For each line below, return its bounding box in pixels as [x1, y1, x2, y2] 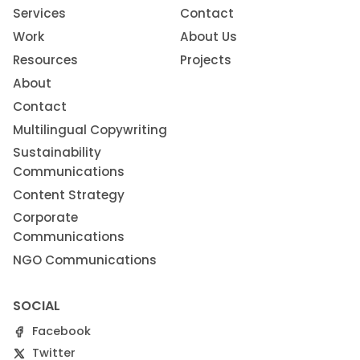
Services [13, 5, 66, 22]
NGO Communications [13, 252, 157, 269]
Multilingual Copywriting [13, 121, 167, 139]
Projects [180, 51, 231, 69]
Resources [13, 51, 78, 69]
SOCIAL [13, 297, 60, 316]
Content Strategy [13, 186, 125, 204]
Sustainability [13, 144, 101, 162]
